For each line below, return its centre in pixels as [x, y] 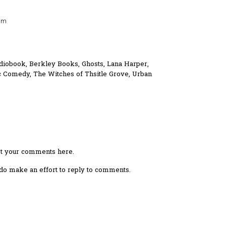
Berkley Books [53, 65]
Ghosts [92, 65]
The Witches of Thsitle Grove [81, 75]
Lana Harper [127, 65]
